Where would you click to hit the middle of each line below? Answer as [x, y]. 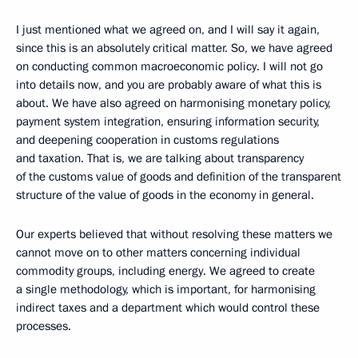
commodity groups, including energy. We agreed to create [165, 271]
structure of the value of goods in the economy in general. [165, 195]
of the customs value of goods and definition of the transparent [179, 177]
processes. [44, 326]
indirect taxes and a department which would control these [168, 308]
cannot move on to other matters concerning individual [158, 253]
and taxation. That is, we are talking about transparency [160, 158]
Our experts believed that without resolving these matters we [174, 234]
